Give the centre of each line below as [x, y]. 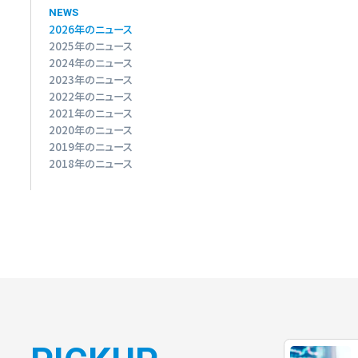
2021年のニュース [91, 113]
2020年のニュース [91, 130]
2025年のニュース [91, 46]
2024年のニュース [91, 63]
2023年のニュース [91, 80]
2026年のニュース [91, 30]
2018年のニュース [91, 164]
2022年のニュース [91, 97]
